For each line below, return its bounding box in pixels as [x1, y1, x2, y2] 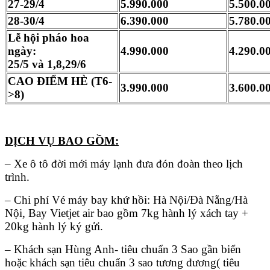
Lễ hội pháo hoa [8, 31, 89, 45]
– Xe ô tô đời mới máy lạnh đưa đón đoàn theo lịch [5, 157, 243, 171]
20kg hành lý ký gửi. [5, 220, 103, 233]
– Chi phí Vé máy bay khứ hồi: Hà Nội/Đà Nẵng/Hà [5, 193, 248, 207]
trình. [5, 171, 30, 184]
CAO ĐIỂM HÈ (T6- [8, 75, 112, 88]
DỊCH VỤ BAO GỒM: [5, 134, 119, 148]
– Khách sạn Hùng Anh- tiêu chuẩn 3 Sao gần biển [5, 243, 241, 256]
